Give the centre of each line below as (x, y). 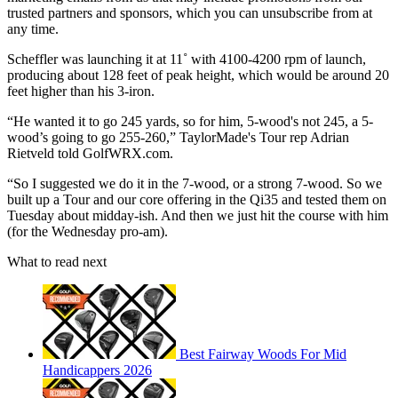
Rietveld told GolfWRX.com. (90, 154)
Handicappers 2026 (97, 370)
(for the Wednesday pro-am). (88, 232)
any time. (33, 29)
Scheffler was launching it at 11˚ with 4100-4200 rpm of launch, (187, 60)
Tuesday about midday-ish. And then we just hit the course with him (198, 216)
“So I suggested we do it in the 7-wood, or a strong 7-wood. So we (195, 184)
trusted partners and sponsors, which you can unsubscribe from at (190, 13)
